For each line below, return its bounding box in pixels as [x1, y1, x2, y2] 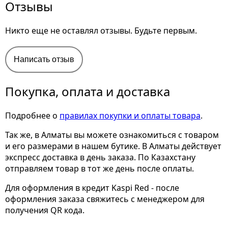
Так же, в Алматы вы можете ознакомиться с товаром [5, 129, 219, 140]
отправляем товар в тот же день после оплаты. [5, 163, 194, 174]
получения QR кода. [5, 205, 84, 216]
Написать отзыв [14, 55, 74, 64]
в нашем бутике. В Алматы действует [75, 140, 221, 152]
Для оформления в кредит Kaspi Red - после [5, 182, 179, 193]
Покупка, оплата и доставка [5, 83, 170, 100]
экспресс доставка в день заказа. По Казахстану [5, 152, 195, 163]
